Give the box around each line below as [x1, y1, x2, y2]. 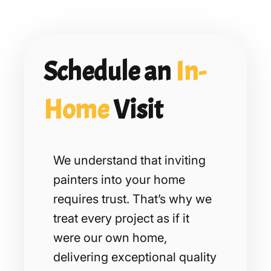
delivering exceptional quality [53, 249, 217, 264]
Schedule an [44, 54, 175, 89]
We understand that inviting [53, 152, 206, 168]
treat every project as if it [53, 211, 189, 226]
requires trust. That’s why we [53, 191, 212, 206]
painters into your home [53, 172, 185, 187]
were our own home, [53, 230, 167, 245]
